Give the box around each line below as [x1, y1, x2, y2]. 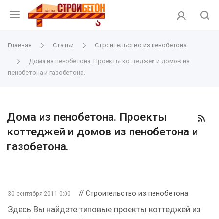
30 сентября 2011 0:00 [8, 190, 71, 197]
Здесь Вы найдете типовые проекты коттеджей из [8, 204, 201, 214]
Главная [8, 42, 32, 49]
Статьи [53, 42, 74, 49]
